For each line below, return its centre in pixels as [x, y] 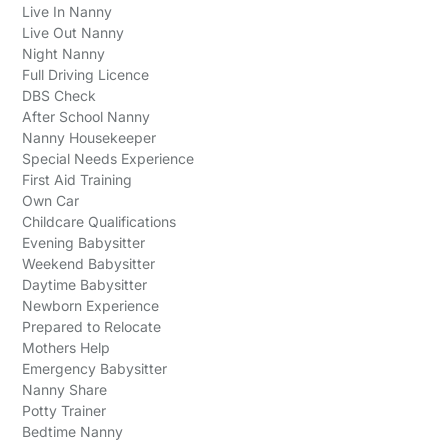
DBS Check [58, 95]
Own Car [50, 200]
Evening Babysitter [83, 242]
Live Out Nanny [72, 32]
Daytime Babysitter [84, 284]
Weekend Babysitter [88, 263]
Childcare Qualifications [98, 221]
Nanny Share [64, 389]
